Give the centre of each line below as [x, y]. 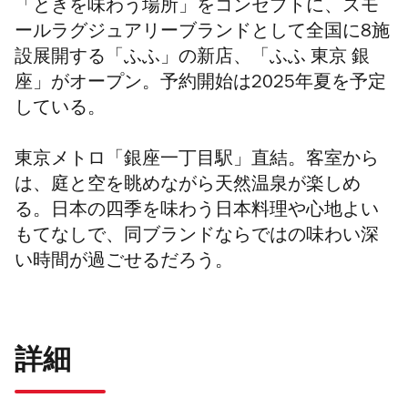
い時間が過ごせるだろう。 [124, 264]
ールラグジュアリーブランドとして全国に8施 [202, 34]
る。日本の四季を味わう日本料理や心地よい [197, 213]
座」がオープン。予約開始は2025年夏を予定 [200, 85]
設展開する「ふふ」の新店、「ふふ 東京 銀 [192, 60]
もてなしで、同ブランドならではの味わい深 [197, 238]
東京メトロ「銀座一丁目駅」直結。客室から [197, 162]
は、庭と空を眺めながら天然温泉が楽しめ [188, 187]
